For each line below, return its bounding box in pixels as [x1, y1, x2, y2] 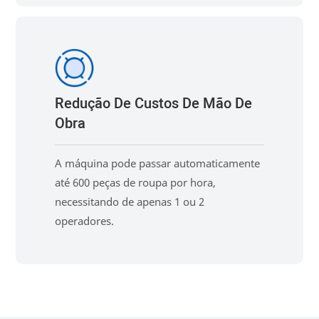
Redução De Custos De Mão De [55, 93, 253, 114]
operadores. [55, 213, 115, 228]
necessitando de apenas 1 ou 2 [55, 194, 205, 209]
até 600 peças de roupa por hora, [55, 174, 216, 189]
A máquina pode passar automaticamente [55, 155, 261, 170]
